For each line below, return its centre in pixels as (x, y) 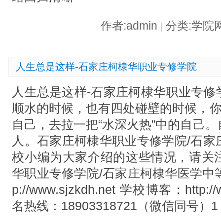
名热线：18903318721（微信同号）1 (115, 205)
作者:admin (130, 26)
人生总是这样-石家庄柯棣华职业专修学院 (107, 66)
